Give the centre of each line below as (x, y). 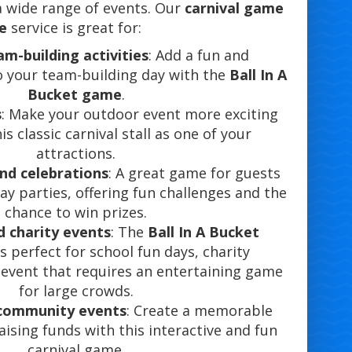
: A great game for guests (195, 173)
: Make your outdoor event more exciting (140, 114)
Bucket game (74, 95)
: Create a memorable (199, 311)
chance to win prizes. (76, 213)
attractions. (76, 154)
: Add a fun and (199, 55)
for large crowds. (76, 291)
